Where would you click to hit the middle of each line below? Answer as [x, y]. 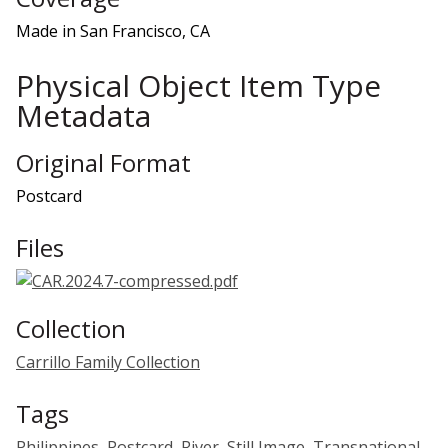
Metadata [83, 115]
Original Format [103, 162]
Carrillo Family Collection [108, 361]
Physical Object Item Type [198, 85]
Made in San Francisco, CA [113, 30]
